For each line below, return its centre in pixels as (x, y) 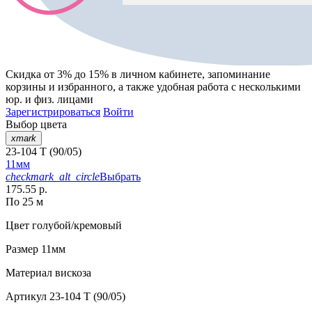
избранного (85, 87)
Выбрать (120, 177)
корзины (26, 87)
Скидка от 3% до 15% (57, 75)
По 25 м (24, 202)
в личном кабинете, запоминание (189, 75)
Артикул (26, 297)
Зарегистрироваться (53, 112)
